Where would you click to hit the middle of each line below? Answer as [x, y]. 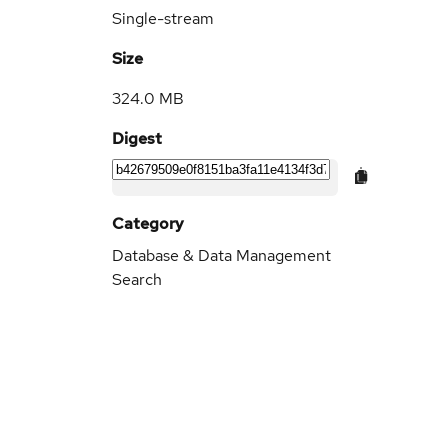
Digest [137, 138]
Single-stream [163, 18]
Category [148, 223]
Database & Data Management [221, 255]
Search [137, 279]
